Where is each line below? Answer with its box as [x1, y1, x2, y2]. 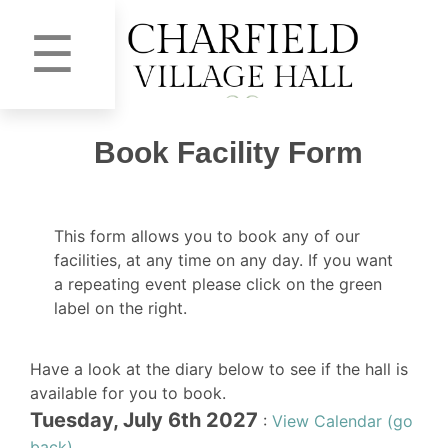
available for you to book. [30, 382, 226, 403]
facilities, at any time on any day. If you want [54, 249, 393, 270]
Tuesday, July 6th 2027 [30, 407, 258, 432]
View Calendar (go [272, 410, 413, 431]
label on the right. [54, 297, 187, 318]
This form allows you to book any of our [54, 225, 360, 246]
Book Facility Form [94, 136, 363, 169]
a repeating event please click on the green [54, 273, 382, 294]
